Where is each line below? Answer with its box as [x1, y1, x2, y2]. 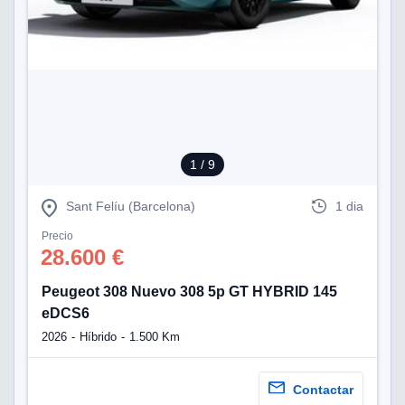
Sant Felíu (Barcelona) [66, 199, 195, 214]
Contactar [293, 381, 353, 397]
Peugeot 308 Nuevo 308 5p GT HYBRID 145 [42, 283, 337, 299]
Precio [42, 229, 73, 242]
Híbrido [80, 329, 117, 344]
